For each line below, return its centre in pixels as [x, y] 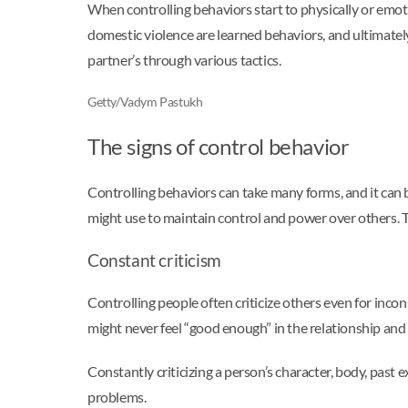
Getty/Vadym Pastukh [145, 101]
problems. [117, 396]
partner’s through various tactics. [184, 59]
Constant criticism [154, 260]
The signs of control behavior [219, 146]
